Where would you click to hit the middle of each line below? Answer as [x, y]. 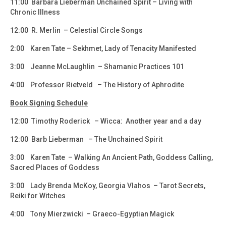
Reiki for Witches [38, 195]
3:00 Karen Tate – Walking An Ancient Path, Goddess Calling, [111, 157]
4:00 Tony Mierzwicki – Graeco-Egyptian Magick [92, 214]
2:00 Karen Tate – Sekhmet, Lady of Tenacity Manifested [103, 48]
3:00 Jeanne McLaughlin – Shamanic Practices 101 [97, 66]
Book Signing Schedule [49, 103]
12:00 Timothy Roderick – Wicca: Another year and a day [106, 121]
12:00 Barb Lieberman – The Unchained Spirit [86, 139]
